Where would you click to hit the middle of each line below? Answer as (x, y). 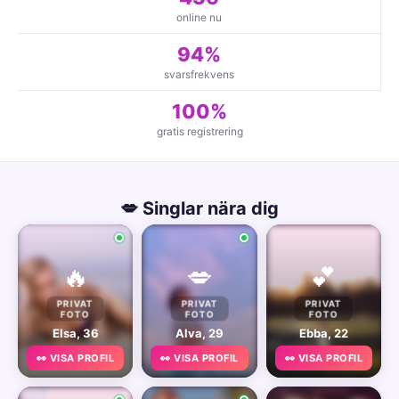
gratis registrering (199, 131)
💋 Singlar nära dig (199, 208)
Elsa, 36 (75, 334)
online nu (199, 17)
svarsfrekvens (199, 74)
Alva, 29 (199, 334)
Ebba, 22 (323, 334)
